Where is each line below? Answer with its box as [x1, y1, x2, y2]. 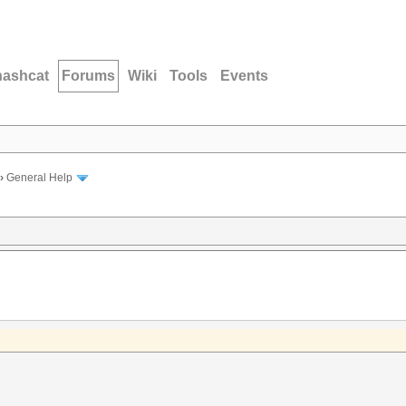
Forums [62, 68, 115, 83]
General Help [6, 171, 72, 185]
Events [220, 68, 268, 83]
